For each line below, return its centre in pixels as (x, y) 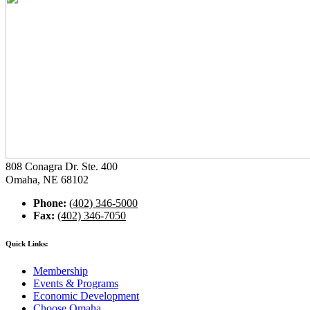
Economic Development (86, 296)
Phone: (51, 203)
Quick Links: (27, 244)
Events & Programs (76, 283)
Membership (61, 271)
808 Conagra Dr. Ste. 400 (65, 167)
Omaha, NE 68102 (47, 180)
